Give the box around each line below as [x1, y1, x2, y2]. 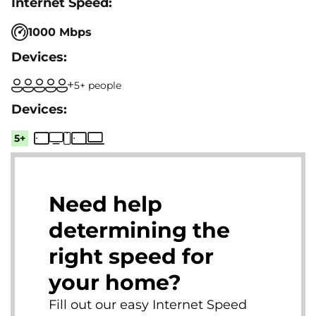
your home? [49, 269, 181, 296]
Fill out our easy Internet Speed [49, 296, 247, 312]
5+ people [74, 78, 121, 92]
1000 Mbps [28, 25, 92, 39]
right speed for [49, 243, 214, 269]
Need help [49, 190, 162, 217]
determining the [49, 217, 230, 243]
